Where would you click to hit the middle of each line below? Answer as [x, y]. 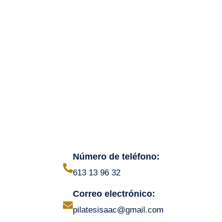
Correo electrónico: [114, 194]
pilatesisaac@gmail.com [118, 210]
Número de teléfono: [116, 157]
